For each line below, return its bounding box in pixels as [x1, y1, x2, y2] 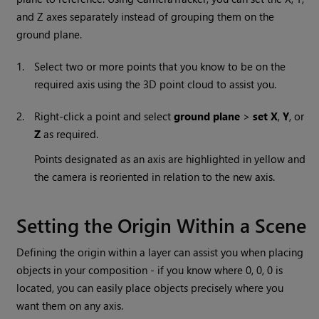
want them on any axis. [16, 298, 124, 313]
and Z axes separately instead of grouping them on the [16, 9, 275, 24]
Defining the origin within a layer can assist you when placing [16, 245, 304, 260]
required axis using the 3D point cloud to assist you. [34, 77, 277, 92]
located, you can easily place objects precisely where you [16, 281, 284, 296]
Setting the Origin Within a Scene [16, 211, 307, 239]
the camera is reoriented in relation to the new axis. [34, 169, 276, 184]
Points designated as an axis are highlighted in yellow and [34, 152, 306, 167]
